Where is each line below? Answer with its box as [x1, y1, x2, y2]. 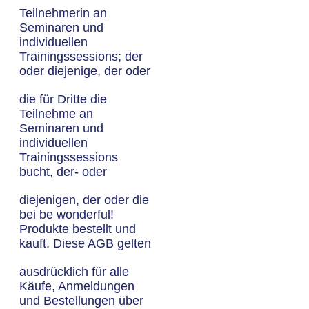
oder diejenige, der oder [19, 64, 150, 78]
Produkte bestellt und [19, 222, 136, 236]
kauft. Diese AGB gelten [19, 237, 151, 250]
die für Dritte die [19, 92, 107, 106]
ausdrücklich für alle [19, 265, 129, 279]
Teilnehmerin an [19, 6, 107, 20]
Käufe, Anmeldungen [19, 279, 134, 293]
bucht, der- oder [19, 165, 107, 179]
